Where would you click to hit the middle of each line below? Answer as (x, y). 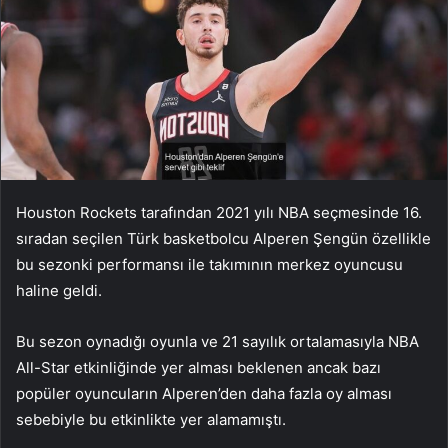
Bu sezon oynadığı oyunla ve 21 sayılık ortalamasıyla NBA (217, 342)
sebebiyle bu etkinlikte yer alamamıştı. (151, 420)
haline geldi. (59, 291)
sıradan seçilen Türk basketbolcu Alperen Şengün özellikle (223, 239)
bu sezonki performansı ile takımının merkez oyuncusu (209, 265)
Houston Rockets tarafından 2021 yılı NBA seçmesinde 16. (219, 213)
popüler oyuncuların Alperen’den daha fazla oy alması (204, 394)
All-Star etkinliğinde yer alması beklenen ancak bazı (198, 368)
